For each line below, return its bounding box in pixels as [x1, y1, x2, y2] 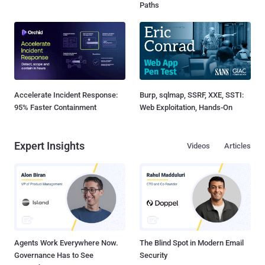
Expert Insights [14, 139, 85, 152]
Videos [187, 141, 210, 150]
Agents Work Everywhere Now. [14, 238, 118, 248]
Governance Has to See [14, 251, 93, 260]
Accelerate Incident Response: [14, 90, 118, 99]
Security [140, 251, 167, 260]
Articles [224, 141, 251, 150]
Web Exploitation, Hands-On [140, 102, 232, 112]
